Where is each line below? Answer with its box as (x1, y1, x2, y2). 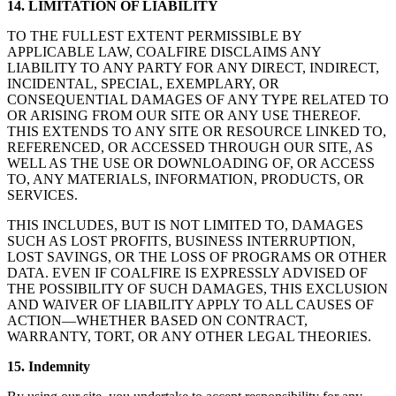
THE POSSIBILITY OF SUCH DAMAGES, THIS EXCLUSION (7, 281, 388, 297)
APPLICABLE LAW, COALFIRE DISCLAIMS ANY (7, 44, 321, 60)
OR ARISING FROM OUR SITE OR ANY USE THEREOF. (7, 108, 361, 124)
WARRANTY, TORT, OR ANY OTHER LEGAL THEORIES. (7, 329, 371, 345)
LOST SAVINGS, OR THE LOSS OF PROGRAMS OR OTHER (7, 249, 387, 265)
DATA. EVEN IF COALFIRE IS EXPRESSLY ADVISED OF (7, 265, 368, 281)
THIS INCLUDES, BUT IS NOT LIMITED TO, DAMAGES (7, 217, 363, 233)
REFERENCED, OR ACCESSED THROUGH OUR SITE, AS (7, 140, 373, 156)
